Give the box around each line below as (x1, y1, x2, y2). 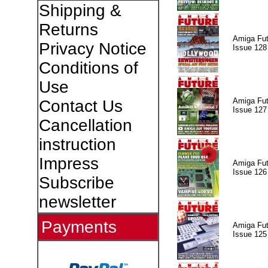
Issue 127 (232, 105, 267, 114)
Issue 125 (232, 229, 267, 239)
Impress (38, 154, 99, 173)
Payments (41, 218, 117, 236)
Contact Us (38, 97, 123, 115)
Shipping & (38, 1, 121, 20)
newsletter (38, 193, 116, 211)
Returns (38, 20, 98, 39)
